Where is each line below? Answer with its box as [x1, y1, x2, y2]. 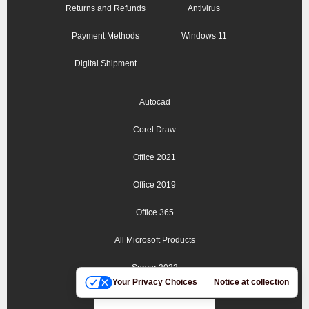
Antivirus [188, 3, 220, 14]
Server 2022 [131, 263, 178, 273]
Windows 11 [181, 31, 227, 41]
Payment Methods [71, 31, 139, 41]
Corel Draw [133, 125, 176, 135]
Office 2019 [133, 180, 176, 190]
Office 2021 [133, 152, 176, 163]
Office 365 [135, 208, 174, 218]
